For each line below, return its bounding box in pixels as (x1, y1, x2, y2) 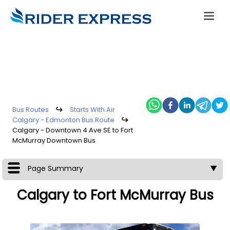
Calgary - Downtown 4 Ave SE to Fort (12, 125, 133, 135)
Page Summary (27, 163, 83, 174)
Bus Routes (12, 105, 49, 114)
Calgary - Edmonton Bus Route (12, 115, 114, 125)
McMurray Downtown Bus (12, 136, 95, 145)
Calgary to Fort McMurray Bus (16, 186, 214, 204)
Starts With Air (70, 105, 115, 114)
